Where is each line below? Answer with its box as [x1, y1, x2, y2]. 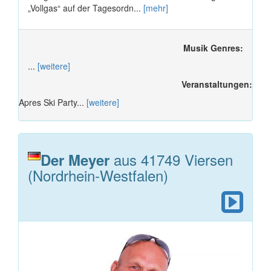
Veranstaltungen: [181, 77, 252, 90]
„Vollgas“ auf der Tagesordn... [28, 1, 143, 14]
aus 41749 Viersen [109, 148, 233, 170]
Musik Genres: [183, 41, 243, 54]
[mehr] [143, 1, 168, 14]
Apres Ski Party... [19, 96, 87, 108]
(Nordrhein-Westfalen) [28, 164, 168, 186]
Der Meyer [41, 149, 109, 170]
